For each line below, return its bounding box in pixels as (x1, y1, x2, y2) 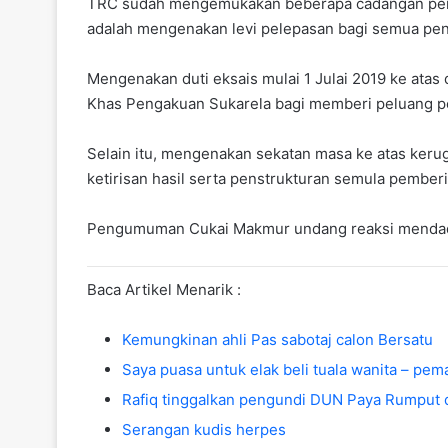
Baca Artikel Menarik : (87, 280, 241, 300)
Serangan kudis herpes (122, 420, 286, 440)
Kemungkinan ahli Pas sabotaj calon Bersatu (122, 330, 433, 350)
